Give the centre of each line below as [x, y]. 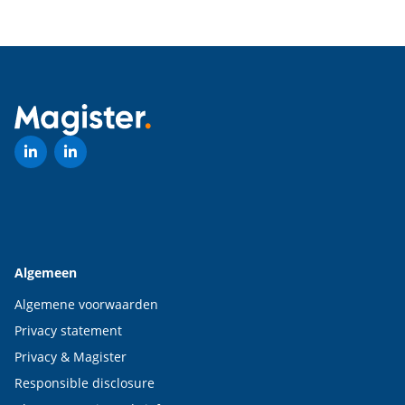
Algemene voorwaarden [86, 304]
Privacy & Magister [71, 357]
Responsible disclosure [85, 383]
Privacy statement [68, 330]
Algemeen [46, 273]
